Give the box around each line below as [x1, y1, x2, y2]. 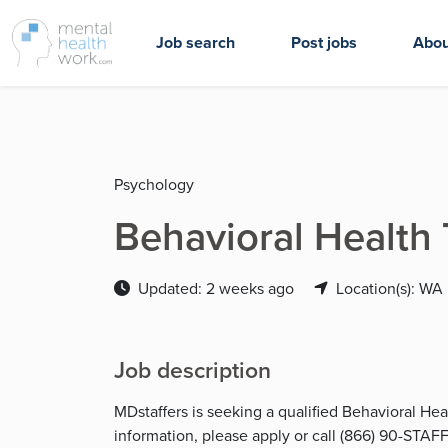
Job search [156, 31, 235, 54]
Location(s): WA [336, 277, 443, 300]
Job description [114, 353, 271, 387]
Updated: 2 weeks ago [138, 277, 298, 300]
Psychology [114, 173, 194, 196]
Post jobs [291, 31, 357, 54]
